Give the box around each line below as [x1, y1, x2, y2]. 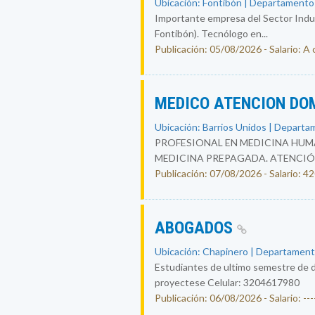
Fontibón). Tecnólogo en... [154, 27, 268, 39]
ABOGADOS [154, 218, 237, 238]
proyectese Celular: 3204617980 [154, 276, 300, 288]
